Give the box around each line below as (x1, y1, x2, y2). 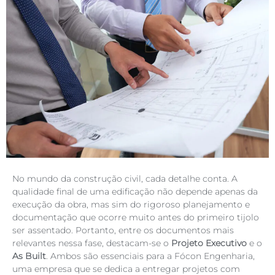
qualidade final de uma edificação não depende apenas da (12, 185, 258, 197)
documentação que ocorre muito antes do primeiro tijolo (12, 211, 259, 223)
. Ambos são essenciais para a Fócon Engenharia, (46, 250, 255, 261)
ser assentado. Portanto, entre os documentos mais (12, 224, 234, 236)
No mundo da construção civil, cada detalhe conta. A (12, 172, 238, 184)
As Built (12, 250, 46, 261)
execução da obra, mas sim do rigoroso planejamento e (12, 198, 250, 210)
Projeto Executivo (171, 237, 247, 249)
